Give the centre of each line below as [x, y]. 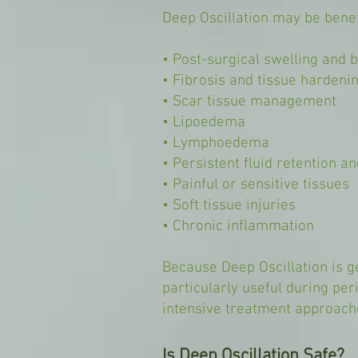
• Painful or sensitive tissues [256, 185]
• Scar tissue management [249, 102]
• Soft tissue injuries [229, 206]
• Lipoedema [204, 123]
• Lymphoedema [216, 143]
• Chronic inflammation [238, 227]
